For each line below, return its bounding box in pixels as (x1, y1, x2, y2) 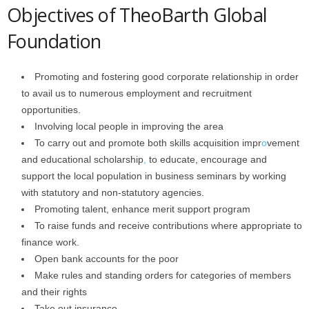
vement (267, 137, 299, 148)
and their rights (21, 286, 87, 297)
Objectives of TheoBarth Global (7, 2, 268, 28)
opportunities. (21, 104, 81, 115)
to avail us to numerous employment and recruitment (21, 88, 252, 99)
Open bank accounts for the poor (34, 253, 179, 264)
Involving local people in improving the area (34, 121, 223, 132)
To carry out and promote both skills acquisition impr (34, 137, 261, 148)
